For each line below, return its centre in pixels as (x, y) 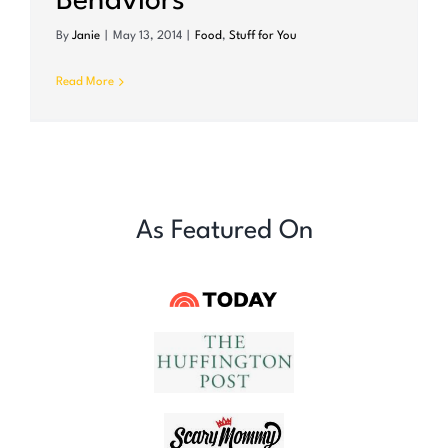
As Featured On (224, 231)
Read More (85, 82)
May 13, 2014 (147, 36)
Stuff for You (263, 36)
